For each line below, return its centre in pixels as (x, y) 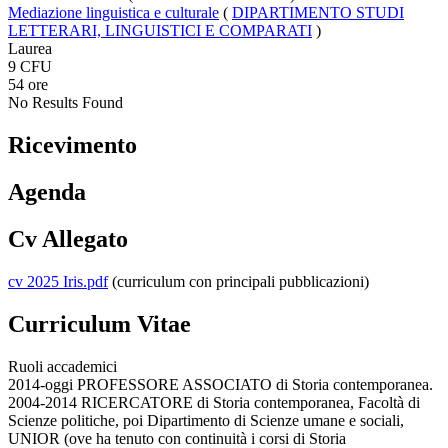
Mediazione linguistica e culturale (113, 13)
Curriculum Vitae (99, 323)
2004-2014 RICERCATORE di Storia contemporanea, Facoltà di (214, 402)
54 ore (28, 85)
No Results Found (65, 103)
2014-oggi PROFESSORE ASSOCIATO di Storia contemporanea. (220, 384)
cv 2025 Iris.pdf (58, 281)
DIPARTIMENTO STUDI (318, 13)
